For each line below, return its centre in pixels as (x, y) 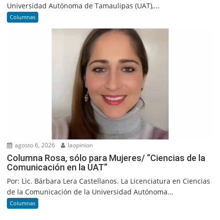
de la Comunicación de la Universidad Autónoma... (90, 192)
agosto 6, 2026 (34, 145)
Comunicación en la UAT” (57, 167)
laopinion (80, 145)
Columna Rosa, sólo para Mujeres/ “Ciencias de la (106, 158)
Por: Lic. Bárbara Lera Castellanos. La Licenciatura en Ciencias (109, 181)
